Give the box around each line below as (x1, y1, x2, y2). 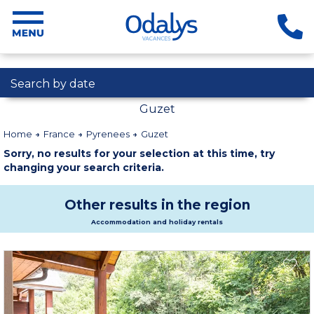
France (43, 128, 77, 139)
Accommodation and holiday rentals (91, 218, 223, 226)
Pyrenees (86, 128, 132, 139)
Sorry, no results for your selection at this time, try (4, 147, 275, 160)
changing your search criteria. (4, 161, 164, 174)
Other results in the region (64, 197, 250, 213)
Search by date (11, 77, 95, 90)
